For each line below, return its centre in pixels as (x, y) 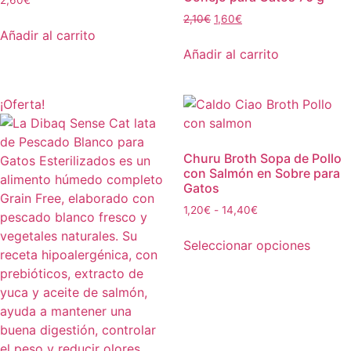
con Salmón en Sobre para (262, 174)
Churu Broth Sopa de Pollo (262, 159)
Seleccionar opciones (247, 245)
